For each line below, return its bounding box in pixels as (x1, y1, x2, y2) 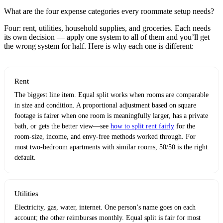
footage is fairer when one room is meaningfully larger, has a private (14, 112, 208, 120)
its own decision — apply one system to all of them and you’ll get (4, 33, 210, 42)
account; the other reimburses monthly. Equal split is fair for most (14, 214, 201, 222)
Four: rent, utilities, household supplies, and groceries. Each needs (4, 24, 211, 33)
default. (14, 154, 36, 162)
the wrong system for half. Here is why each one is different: (4, 42, 194, 51)
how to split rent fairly (111, 122, 174, 130)
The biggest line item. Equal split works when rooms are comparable (14, 91, 209, 99)
